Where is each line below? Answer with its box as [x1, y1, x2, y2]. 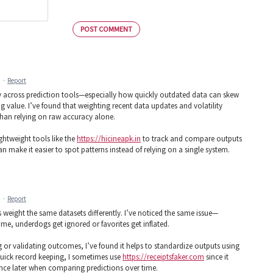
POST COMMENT [80, 24, 132, 34]
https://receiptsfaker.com [122, 252, 204, 263]
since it [204, 252, 229, 263]
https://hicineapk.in [77, 133, 141, 144]
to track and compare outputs [141, 133, 242, 144]
